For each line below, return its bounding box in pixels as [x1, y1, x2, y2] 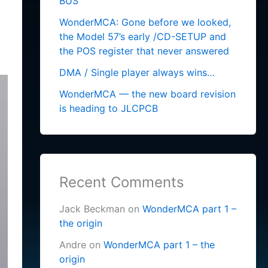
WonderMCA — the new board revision [59, 87, 236, 100]
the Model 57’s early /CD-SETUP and [59, 30, 226, 42]
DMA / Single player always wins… [59, 66, 215, 78]
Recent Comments [59, 173, 184, 191]
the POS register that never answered [59, 44, 229, 57]
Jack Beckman [59, 202, 125, 215]
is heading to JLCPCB [59, 102, 158, 114]
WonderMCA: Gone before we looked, [59, 16, 231, 28]
